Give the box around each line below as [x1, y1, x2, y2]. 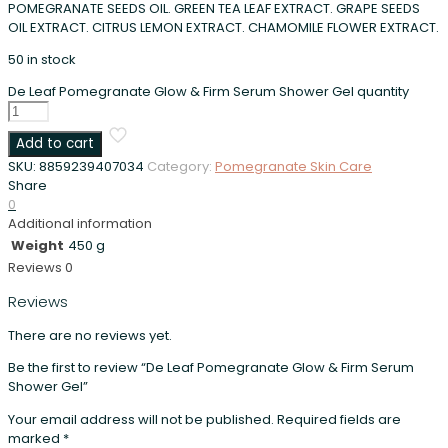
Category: [147, 156, 215, 176]
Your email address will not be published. [8, 409, 274, 429]
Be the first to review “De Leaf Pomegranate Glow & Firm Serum [8, 357, 414, 377]
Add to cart [16, 133, 94, 153]
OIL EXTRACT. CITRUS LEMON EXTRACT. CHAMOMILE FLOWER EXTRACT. [8, 17, 439, 37]
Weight [11, 235, 64, 255]
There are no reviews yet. [8, 325, 172, 345]
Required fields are [277, 409, 401, 429]
